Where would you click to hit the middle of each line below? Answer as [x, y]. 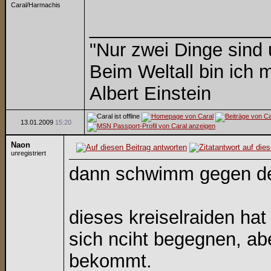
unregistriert [28, 153]
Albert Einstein [150, 93]
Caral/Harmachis [36, 5]
